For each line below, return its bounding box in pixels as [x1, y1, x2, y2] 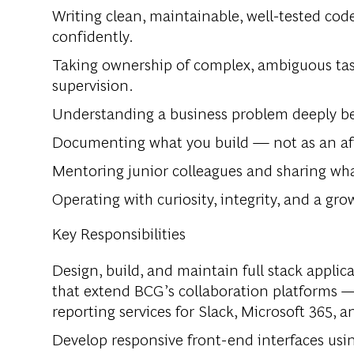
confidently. [52, 24, 134, 47]
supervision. [52, 73, 134, 96]
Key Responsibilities [52, 222, 186, 244]
